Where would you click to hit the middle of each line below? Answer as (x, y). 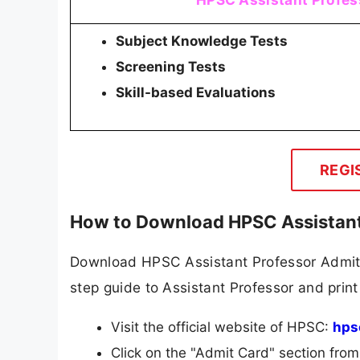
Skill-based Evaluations (196, 92)
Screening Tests (171, 67)
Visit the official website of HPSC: (222, 327)
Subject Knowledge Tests (202, 41)
